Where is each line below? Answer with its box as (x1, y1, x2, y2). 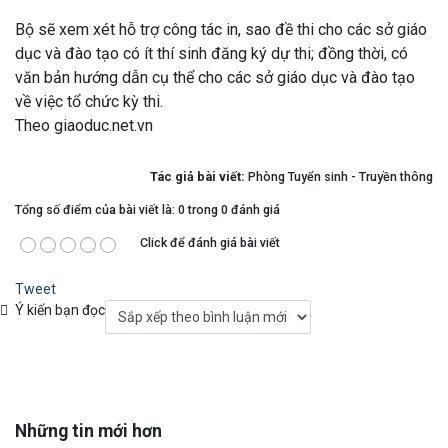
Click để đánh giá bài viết (140, 234, 280, 250)
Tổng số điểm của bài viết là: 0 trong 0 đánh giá (15, 201, 280, 217)
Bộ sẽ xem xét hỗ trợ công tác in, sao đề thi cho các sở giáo (15, 19, 427, 39)
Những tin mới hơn (15, 421, 162, 442)
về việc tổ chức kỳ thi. (15, 91, 163, 111)
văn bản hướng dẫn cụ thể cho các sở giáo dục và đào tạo (15, 67, 415, 87)
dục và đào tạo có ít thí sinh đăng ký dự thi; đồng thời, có (15, 43, 408, 63)
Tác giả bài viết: (150, 168, 248, 184)
